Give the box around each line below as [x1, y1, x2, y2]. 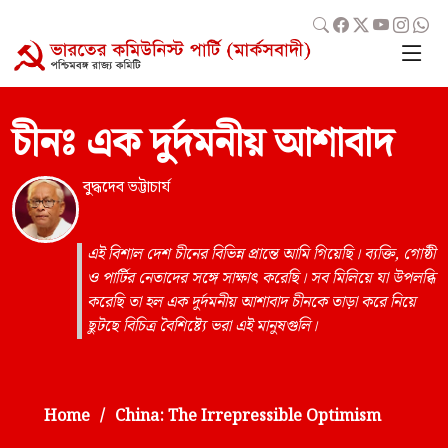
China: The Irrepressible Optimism [115, 404, 381, 430]
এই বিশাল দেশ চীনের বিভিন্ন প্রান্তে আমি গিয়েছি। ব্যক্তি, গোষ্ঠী [87, 242, 435, 268]
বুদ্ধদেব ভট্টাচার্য [83, 175, 171, 200]
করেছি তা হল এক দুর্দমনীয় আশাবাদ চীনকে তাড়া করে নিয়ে [87, 290, 416, 316]
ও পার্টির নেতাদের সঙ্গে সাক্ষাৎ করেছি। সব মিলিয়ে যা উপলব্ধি [87, 266, 435, 292]
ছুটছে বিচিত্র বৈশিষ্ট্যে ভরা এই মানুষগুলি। [87, 314, 317, 340]
